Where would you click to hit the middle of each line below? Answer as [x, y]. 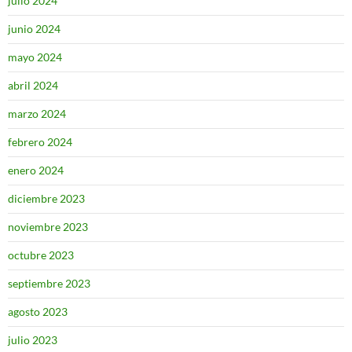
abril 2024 [33, 85]
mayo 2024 [35, 57]
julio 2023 [33, 340]
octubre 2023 [41, 255]
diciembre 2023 [46, 198]
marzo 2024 [37, 114]
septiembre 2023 [49, 283]
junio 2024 [34, 29]
